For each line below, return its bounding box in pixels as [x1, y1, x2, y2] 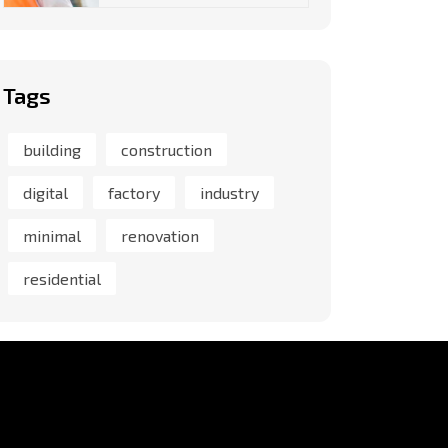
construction [121, 140, 212, 160]
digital [23, 183, 68, 203]
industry [200, 183, 259, 203]
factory [108, 183, 160, 203]
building [23, 140, 81, 160]
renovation [121, 226, 199, 246]
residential [23, 269, 101, 289]
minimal [23, 226, 81, 246]
